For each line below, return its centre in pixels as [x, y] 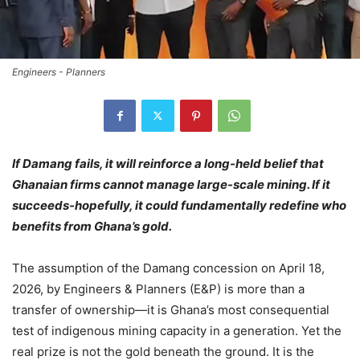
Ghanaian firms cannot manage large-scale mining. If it [171, 184]
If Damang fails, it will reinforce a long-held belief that [168, 163]
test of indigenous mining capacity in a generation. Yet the [177, 330]
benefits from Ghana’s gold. [92, 226]
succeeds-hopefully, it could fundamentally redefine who [179, 205]
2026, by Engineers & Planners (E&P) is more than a [158, 288]
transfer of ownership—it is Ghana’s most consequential [171, 309]
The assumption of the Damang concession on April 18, [168, 268]
